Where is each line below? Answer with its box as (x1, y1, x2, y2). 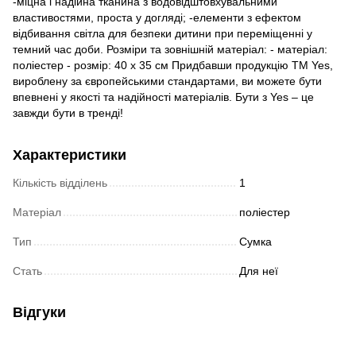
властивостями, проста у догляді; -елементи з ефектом (13, 10, 301, 24)
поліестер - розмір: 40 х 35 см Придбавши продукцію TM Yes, (13, 58, 333, 72)
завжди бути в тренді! (13, 106, 123, 119)
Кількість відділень (13, 176, 107, 189)
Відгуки (13, 304, 66, 320)
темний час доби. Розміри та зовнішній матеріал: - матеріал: (13, 42, 327, 56)
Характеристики (13, 146, 126, 163)
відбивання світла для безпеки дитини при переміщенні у (13, 26, 312, 40)
